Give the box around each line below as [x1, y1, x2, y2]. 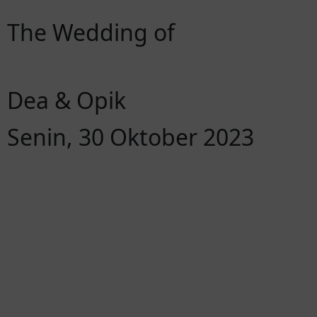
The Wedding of [7, 17, 175, 47]
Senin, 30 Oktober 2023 [7, 122, 254, 152]
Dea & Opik [7, 85, 126, 115]
